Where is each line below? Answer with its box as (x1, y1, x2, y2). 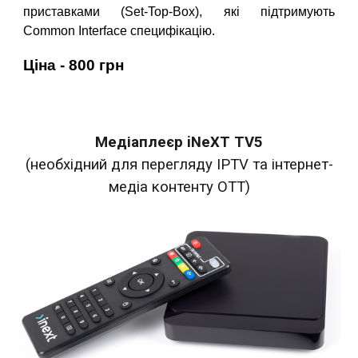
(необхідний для (25, 156, 137, 173)
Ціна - (23, 57, 70, 74)
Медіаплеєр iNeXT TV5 (95, 133, 263, 151)
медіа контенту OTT (108, 178, 245, 196)
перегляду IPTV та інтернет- (137, 156, 333, 173)
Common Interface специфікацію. (23, 24, 216, 38)
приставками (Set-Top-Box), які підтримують (23, 5, 335, 19)
